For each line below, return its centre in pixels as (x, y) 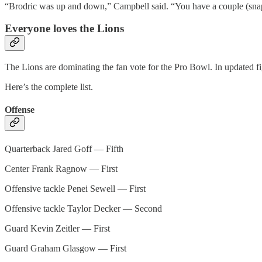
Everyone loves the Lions (64, 29)
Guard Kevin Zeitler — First (57, 228)
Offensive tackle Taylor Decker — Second (83, 208)
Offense (20, 110)
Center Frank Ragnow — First (61, 168)
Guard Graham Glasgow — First (65, 248)
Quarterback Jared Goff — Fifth (64, 149)
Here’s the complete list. (49, 87)
